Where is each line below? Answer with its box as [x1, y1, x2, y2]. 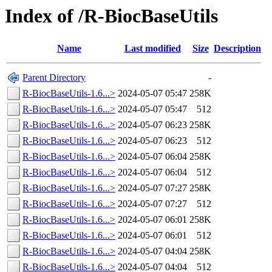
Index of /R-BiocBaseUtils [5, 5, 218, 27]
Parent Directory [22, 72, 86, 83]
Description [214, 43, 261, 54]
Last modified [124, 43, 181, 54]
